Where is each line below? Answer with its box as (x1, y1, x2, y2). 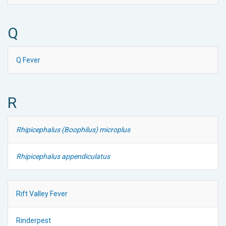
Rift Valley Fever (16, 189, 68, 198)
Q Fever (16, 55, 40, 64)
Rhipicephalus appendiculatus (16, 152, 110, 160)
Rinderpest (16, 216, 51, 224)
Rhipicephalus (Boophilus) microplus (16, 125, 130, 134)
